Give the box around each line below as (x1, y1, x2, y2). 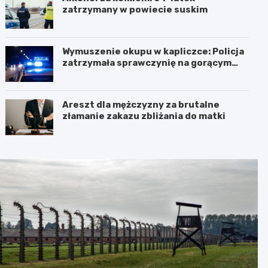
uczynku (62, 68, 102, 80)
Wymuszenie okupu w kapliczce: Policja (62, 45, 245, 57)
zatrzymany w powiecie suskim (62, 4, 208, 15)
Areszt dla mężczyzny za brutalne (62, 99, 220, 110)
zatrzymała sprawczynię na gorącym (62, 57, 232, 68)
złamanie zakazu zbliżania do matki (62, 110, 226, 121)
